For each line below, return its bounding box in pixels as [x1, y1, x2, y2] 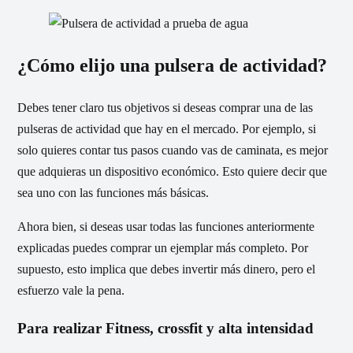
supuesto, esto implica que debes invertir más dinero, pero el [17, 262, 315, 277]
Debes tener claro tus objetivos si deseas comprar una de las [17, 101, 313, 115]
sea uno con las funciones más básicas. [17, 186, 209, 200]
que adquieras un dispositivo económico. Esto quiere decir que [17, 165, 327, 179]
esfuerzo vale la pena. [17, 284, 124, 298]
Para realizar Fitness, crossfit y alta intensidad [17, 320, 314, 337]
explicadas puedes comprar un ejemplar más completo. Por [17, 241, 308, 255]
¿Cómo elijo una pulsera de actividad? [17, 55, 327, 76]
